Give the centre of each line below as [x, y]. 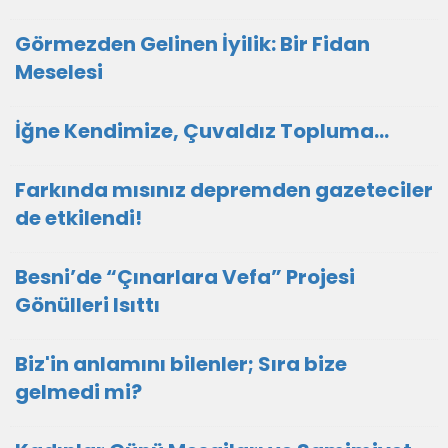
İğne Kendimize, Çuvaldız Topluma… [202, 131]
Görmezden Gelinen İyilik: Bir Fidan [192, 44]
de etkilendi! [78, 218]
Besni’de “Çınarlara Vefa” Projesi [185, 277]
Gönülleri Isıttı [87, 305]
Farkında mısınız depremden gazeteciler [224, 190]
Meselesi [59, 72]
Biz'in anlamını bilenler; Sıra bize [181, 364]
